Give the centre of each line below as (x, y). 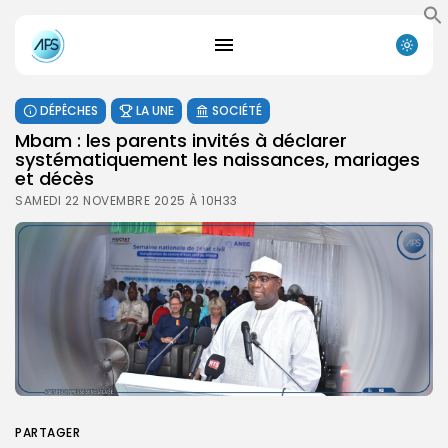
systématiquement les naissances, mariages (217, 159)
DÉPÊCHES (69, 110)
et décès (54, 178)
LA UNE (155, 110)
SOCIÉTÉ (237, 110)
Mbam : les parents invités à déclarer (181, 140)
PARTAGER (47, 432)
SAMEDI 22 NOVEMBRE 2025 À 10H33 (126, 200)
